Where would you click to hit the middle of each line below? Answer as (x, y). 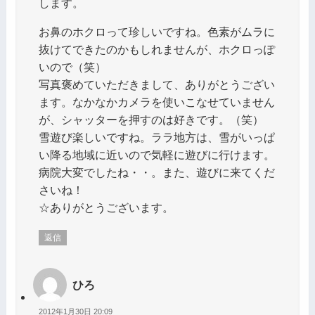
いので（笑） (72, 66)
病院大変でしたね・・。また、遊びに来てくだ (156, 172)
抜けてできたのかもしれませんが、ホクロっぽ (156, 49)
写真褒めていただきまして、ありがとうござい (156, 84)
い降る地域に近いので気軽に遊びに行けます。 (156, 154)
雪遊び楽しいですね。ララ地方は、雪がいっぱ (156, 137)
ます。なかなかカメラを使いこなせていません (156, 102)
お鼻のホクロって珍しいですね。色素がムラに (156, 31)
